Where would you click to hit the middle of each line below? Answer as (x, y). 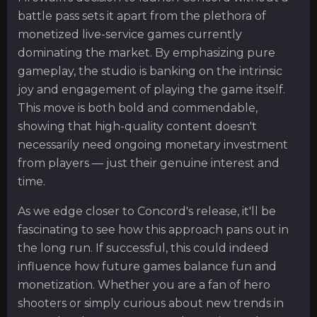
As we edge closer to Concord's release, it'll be (147, 211)
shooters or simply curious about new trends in (151, 303)
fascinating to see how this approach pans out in (153, 230)
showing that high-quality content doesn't (137, 126)
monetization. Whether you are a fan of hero (144, 285)
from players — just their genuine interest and (149, 163)
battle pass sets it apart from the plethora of (142, 16)
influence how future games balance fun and (147, 266)
